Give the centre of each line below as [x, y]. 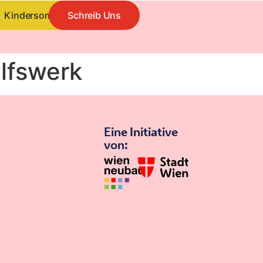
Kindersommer [37, 15]
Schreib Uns [94, 15]
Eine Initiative [141, 133]
